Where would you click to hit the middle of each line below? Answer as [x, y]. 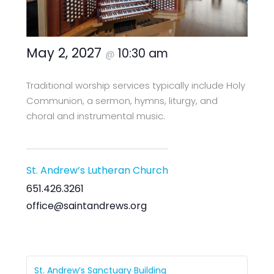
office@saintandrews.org [87, 206]
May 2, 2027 [66, 53]
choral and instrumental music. [96, 116]
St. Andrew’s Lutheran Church [98, 171]
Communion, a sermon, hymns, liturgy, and [122, 100]
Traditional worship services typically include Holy [136, 85]
